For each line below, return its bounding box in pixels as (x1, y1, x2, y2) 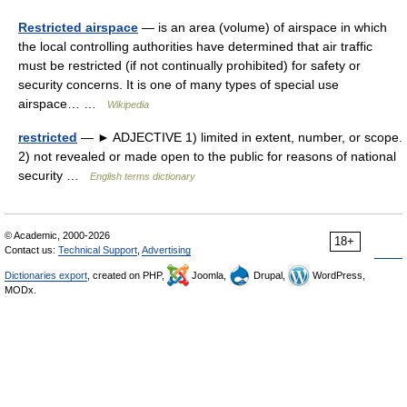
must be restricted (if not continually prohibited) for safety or (18, 58, 361, 73)
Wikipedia (107, 99, 149, 110)
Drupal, (251, 270, 288, 281)
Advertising (142, 244, 191, 255)
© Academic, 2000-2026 (5, 230, 110, 241)
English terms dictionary (90, 171, 195, 182)
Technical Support (58, 244, 137, 255)
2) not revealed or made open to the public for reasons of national (18, 149, 396, 164)
